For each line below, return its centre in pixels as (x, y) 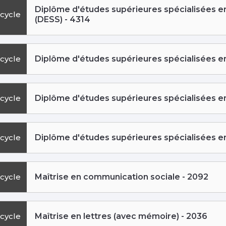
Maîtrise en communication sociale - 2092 (122, 177)
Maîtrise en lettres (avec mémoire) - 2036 (121, 216)
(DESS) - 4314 (63, 20)
